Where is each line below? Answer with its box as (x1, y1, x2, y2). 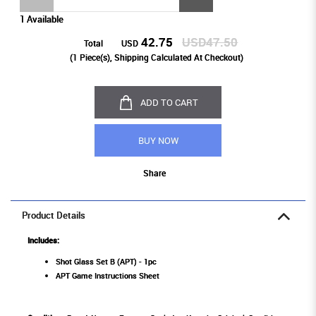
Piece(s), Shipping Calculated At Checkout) (77, 51, 243, 64)
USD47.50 (182, 34, 238, 51)
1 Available (19, 13, 63, 26)
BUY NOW (138, 134, 178, 147)
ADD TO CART (140, 96, 198, 109)
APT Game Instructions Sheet (56, 270, 159, 281)
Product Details (22, 209, 85, 222)
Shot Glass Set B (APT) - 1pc (56, 256, 157, 267)
